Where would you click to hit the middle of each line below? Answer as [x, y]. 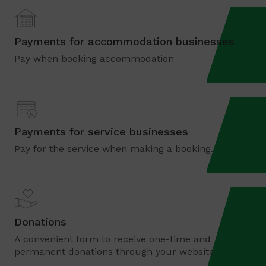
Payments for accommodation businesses [124, 41]
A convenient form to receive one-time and [113, 239]
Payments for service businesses [101, 132]
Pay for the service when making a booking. [114, 149]
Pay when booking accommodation [94, 58]
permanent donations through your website [114, 251]
